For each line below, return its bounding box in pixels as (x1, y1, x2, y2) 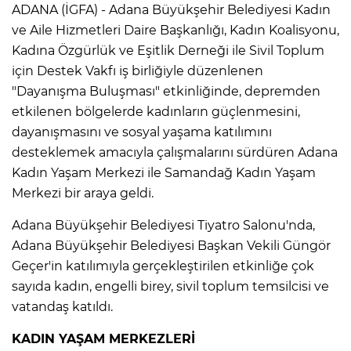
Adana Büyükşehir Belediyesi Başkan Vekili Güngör (12, 237, 331, 253)
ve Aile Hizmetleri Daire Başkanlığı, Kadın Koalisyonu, (12, 22, 339, 38)
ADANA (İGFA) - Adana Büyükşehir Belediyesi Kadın (12, 2, 331, 17)
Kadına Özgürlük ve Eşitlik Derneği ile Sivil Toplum (12, 42, 324, 58)
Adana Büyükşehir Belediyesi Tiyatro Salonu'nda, (12, 217, 315, 233)
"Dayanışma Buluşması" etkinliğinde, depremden (12, 83, 320, 99)
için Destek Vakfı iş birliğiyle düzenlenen (12, 63, 263, 78)
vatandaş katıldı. (12, 299, 113, 314)
